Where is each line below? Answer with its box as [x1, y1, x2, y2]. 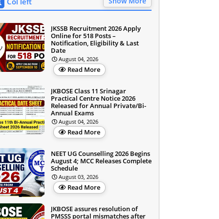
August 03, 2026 [59, 173, 98, 180]
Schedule [51, 164, 78, 173]
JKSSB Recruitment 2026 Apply [51, 24, 141, 33]
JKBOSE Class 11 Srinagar [51, 87, 126, 95]
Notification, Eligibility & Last [51, 39, 139, 47]
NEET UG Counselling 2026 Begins [51, 149, 150, 158]
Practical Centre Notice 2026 [51, 94, 135, 103]
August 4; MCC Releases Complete [51, 156, 152, 165]
